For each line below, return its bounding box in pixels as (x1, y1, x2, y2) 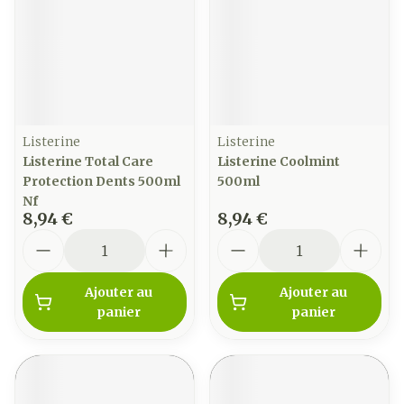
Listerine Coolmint (217, 153, 340, 170)
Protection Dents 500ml (23, 173, 180, 189)
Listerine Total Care (23, 153, 153, 170)
